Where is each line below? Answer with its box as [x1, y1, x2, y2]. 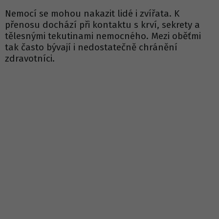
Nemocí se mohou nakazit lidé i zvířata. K [5, 8, 179, 20]
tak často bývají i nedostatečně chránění [5, 42, 177, 53]
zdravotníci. [5, 53, 55, 65]
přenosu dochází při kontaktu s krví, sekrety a [5, 19, 200, 31]
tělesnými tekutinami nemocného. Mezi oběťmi [5, 30, 201, 42]
